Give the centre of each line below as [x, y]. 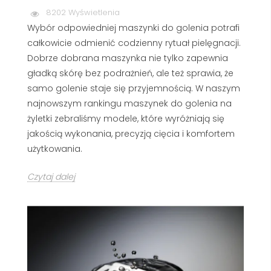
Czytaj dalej [51, 177]
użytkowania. [55, 149]
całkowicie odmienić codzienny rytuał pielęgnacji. [134, 43]
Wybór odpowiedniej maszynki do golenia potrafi [133, 28]
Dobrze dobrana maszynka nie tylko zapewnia [128, 58]
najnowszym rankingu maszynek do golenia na [129, 104]
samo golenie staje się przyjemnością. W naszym [134, 89]
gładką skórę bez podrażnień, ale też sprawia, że [130, 73]
